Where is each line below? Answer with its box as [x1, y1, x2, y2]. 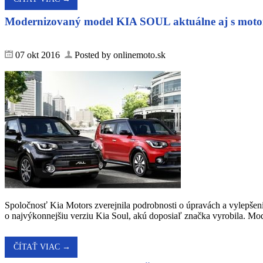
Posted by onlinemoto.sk [72, 49, 166, 60]
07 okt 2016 [13, 49, 65, 60]
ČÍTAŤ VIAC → [14, 242, 70, 251]
